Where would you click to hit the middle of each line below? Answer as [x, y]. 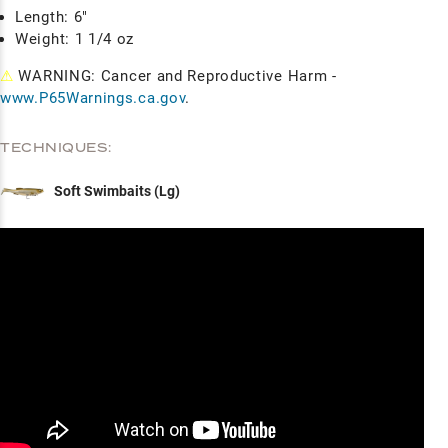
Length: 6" [51, 16]
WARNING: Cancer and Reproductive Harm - [175, 75]
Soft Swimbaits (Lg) [117, 191]
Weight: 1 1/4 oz [75, 38]
